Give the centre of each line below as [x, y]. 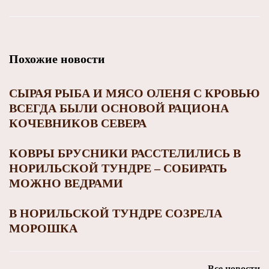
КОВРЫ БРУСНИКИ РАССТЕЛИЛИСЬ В [125, 153]
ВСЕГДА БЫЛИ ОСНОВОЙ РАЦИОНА [119, 108]
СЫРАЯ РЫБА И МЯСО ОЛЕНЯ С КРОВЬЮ [134, 93]
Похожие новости [57, 59]
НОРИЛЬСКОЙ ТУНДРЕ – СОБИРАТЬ [118, 168]
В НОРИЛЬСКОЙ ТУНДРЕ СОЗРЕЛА [116, 213]
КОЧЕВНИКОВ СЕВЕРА [78, 123]
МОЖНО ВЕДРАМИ [66, 183]
